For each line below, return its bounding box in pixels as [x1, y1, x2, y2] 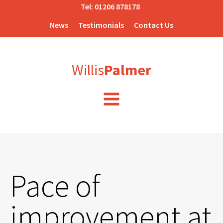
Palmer [104, 60, 151, 79]
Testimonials [78, 20, 124, 30]
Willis [72, 60, 104, 79]
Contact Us [134, 20, 173, 30]
